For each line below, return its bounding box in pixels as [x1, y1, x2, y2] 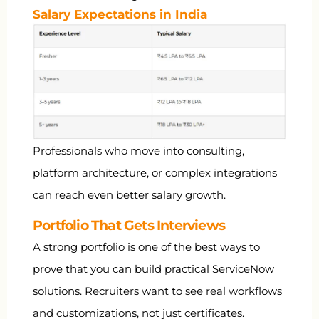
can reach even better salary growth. [33, 187, 226, 202]
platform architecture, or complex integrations [33, 165, 277, 179]
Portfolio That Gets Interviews [33, 217, 225, 234]
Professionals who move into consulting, [33, 143, 244, 157]
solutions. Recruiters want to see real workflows [33, 284, 282, 298]
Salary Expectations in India [33, 7, 207, 22]
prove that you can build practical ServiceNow [33, 262, 274, 276]
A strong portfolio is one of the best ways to [33, 240, 260, 254]
